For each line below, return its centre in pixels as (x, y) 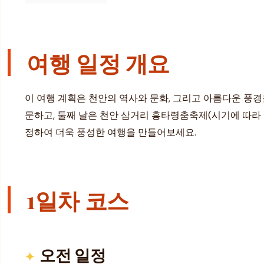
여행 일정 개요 (98, 63)
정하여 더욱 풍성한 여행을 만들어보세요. (110, 133)
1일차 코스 (78, 199)
